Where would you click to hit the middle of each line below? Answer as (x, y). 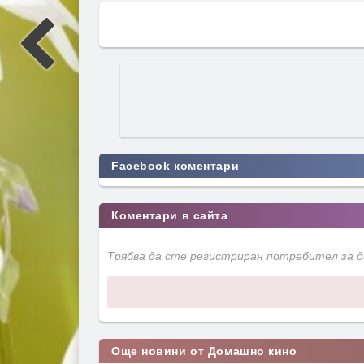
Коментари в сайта (170, 216)
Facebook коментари (175, 166)
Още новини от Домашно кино (204, 351)
